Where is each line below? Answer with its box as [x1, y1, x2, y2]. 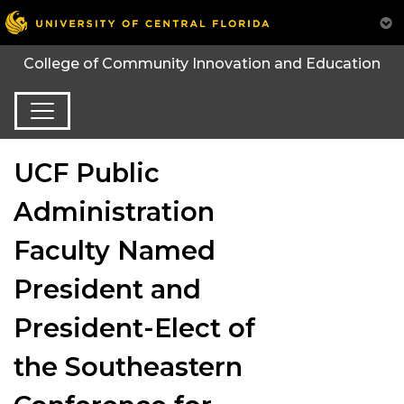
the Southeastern [14, 350, 243, 382]
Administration [14, 195, 215, 227]
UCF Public [14, 156, 160, 188]
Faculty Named [14, 234, 216, 266]
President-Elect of [14, 311, 255, 344]
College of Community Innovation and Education [23, 55, 381, 73]
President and [14, 272, 201, 305]
